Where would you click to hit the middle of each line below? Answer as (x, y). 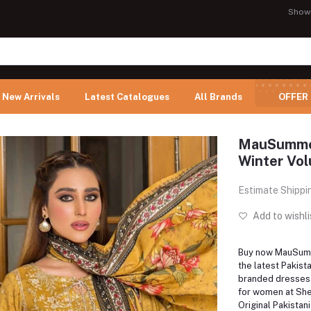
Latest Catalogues (127, 96)
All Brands (218, 96)
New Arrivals (31, 96)
